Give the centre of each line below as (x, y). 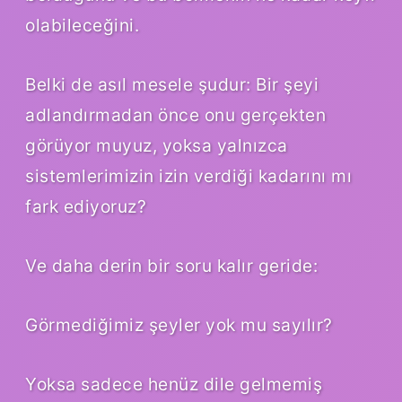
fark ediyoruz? (86, 207)
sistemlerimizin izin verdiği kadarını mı (188, 176)
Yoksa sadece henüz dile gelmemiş (174, 385)
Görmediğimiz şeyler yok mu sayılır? (179, 325)
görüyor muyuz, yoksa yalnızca (157, 146)
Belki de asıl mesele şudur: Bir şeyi (172, 85)
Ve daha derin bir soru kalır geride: (171, 266)
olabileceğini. (82, 26)
